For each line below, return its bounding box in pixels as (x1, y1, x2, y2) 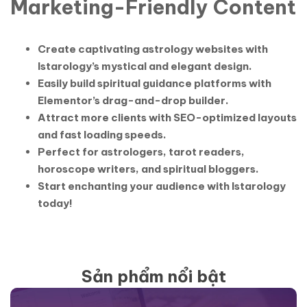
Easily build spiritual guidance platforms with (38, 77, 271, 90)
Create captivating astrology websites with (38, 42, 268, 56)
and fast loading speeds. (38, 128, 167, 141)
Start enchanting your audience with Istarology (38, 180, 286, 193)
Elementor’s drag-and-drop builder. (38, 94, 229, 107)
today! (38, 197, 73, 210)
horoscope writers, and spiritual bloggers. (38, 162, 259, 175)
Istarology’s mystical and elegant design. (38, 60, 252, 73)
